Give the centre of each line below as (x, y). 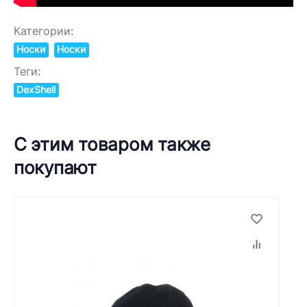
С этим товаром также (112, 144)
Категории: (44, 32)
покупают (55, 167)
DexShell (36, 89)
